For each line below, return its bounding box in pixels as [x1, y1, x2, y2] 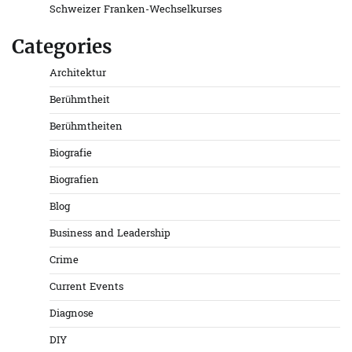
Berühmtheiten [49, 119, 123, 135]
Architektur [49, 66, 106, 82]
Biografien [49, 173, 99, 189]
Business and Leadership [49, 226, 170, 242]
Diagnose [49, 306, 93, 322]
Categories [12, 35, 112, 60]
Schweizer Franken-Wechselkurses [49, 2, 222, 18]
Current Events [49, 280, 123, 295]
